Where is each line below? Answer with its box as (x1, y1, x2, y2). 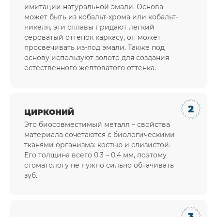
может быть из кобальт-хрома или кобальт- (24, 13, 178, 22)
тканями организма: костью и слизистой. (24, 140, 170, 150)
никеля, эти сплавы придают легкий (24, 23, 155, 32)
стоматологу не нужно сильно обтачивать (24, 161, 174, 170)
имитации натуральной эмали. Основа (24, 2, 163, 12)
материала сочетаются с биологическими (24, 130, 175, 139)
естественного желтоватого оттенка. (24, 63, 156, 73)
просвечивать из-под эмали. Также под (24, 43, 165, 52)
